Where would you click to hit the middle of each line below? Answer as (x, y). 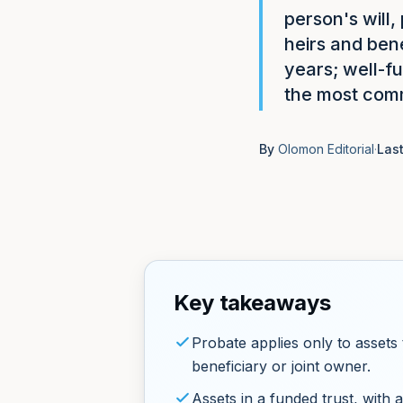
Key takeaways (252, 303)
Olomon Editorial (326, 149)
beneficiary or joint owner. (281, 366)
